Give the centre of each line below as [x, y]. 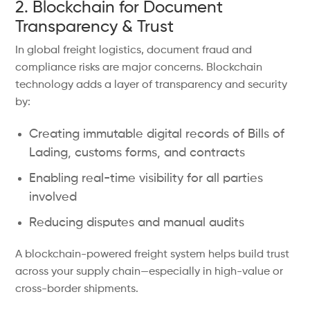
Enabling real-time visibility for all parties [146, 179]
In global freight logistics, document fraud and [134, 51]
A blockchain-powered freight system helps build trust [153, 255]
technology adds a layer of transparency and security [152, 85]
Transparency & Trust [95, 27]
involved [53, 197]
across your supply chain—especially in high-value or [149, 272]
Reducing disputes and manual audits [137, 223]
